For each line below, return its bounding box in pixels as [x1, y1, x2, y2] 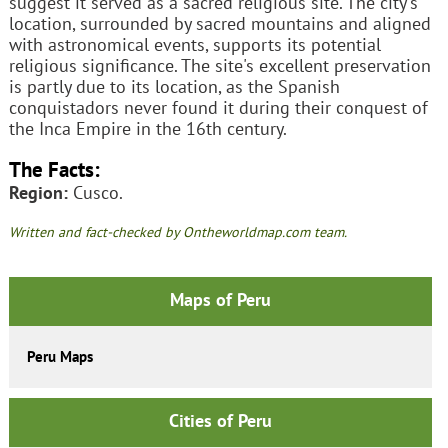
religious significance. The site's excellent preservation [8, 54, 431, 78]
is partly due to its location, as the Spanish [8, 75, 340, 99]
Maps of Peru [169, 287, 271, 311]
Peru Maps [26, 346, 93, 366]
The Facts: [8, 154, 100, 183]
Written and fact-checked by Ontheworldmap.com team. [8, 222, 347, 241]
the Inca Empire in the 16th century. [8, 117, 287, 141]
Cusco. [67, 180, 123, 204]
